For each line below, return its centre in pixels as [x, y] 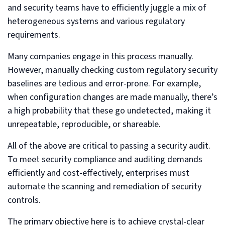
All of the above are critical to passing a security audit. [109, 146]
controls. [24, 200]
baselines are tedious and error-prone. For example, [104, 83]
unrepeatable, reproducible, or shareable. [84, 124]
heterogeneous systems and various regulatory [96, 21]
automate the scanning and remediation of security [104, 186]
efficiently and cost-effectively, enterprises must [98, 173]
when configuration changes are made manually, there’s [113, 97]
